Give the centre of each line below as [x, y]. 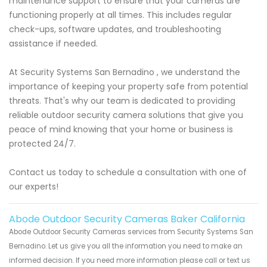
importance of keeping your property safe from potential [128, 87]
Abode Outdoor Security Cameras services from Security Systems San [131, 232]
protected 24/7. [42, 144]
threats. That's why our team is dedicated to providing [122, 101]
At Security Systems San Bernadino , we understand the [125, 72]
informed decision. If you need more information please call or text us [130, 261]
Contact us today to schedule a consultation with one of [128, 173]
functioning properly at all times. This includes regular [120, 15]
